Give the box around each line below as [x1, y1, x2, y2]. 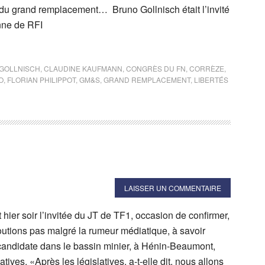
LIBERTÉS [194, 75, 228, 85]
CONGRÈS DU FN [126, 63, 186, 73]
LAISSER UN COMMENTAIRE [124, 183, 221, 193]
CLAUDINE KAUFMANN [44, 63, 122, 73]
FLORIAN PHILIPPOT [7, 75, 76, 85]
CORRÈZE [189, 63, 224, 73]
